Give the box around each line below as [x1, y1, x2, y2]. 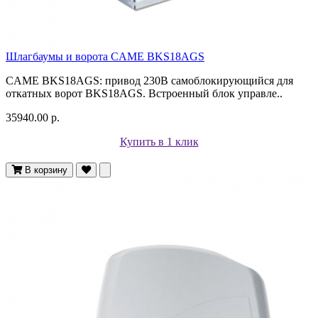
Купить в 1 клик [119, 135, 199, 148]
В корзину [25, 164, 67, 175]
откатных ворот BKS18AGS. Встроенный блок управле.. [6, 87, 283, 99]
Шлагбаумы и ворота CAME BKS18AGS [6, 50, 204, 62]
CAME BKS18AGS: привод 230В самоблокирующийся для [6, 74, 293, 87]
